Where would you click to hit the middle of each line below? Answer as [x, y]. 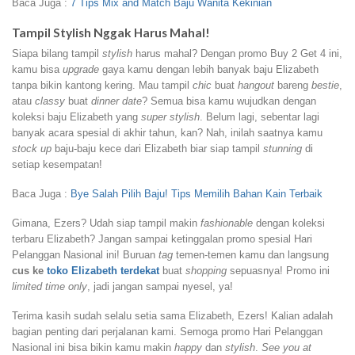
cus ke [29, 271]
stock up [32, 149]
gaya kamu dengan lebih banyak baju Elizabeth [209, 70]
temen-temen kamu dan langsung [251, 255]
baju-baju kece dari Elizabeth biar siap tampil [157, 149]
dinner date [116, 101]
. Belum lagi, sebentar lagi [260, 117]
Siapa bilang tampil [57, 54]
